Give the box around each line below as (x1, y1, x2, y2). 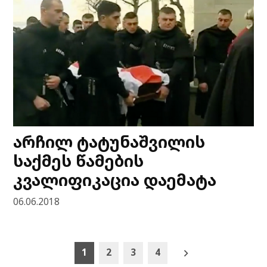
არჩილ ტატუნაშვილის (13, 131, 206, 153)
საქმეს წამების (13, 150, 144, 172)
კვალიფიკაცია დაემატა (13, 169, 217, 191)
